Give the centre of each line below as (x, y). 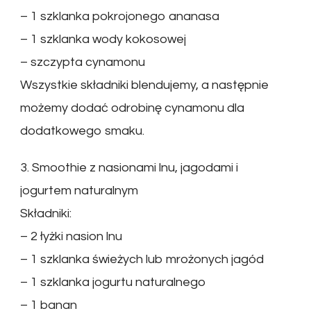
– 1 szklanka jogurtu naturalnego (113, 283)
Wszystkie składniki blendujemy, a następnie (144, 85)
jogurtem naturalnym (79, 191)
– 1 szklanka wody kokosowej (103, 40)
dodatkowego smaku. (82, 131)
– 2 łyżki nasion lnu (71, 237)
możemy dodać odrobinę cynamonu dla (132, 108)
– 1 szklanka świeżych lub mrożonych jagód (142, 260)
